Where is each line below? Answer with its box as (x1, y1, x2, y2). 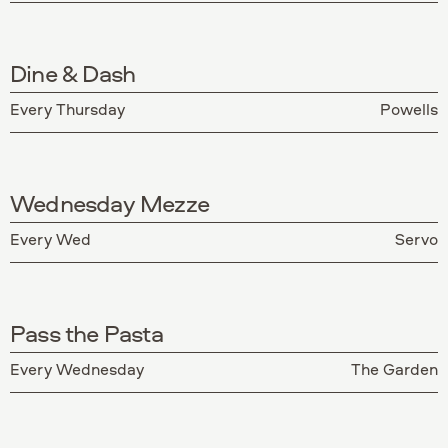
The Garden (351, 357, 438, 380)
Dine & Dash (10, 56, 136, 89)
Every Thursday (10, 97, 125, 120)
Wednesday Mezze (10, 186, 210, 219)
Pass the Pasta (10, 316, 163, 349)
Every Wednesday (10, 357, 144, 380)
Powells (380, 97, 438, 120)
